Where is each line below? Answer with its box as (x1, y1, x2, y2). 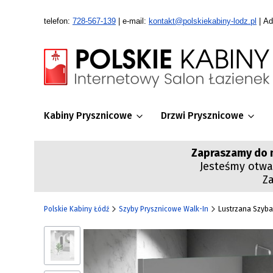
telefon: (44, 16, 73, 26)
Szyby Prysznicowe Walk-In (119, 205, 208, 213)
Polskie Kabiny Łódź (44, 205, 109, 213)
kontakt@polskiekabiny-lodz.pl (149, 16, 257, 26)
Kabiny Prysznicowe (44, 110, 132, 121)
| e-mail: (116, 16, 149, 26)
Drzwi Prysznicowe (161, 110, 244, 121)
